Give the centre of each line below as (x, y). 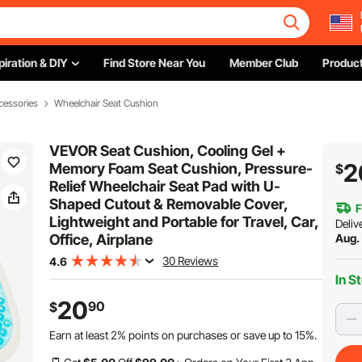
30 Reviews (191, 261)
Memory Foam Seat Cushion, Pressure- (181, 168)
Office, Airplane (101, 240)
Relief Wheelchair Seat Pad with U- (165, 186)
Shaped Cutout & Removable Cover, (169, 204)
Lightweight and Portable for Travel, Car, (184, 222)
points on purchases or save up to (211, 335)
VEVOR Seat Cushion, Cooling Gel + (168, 151)
